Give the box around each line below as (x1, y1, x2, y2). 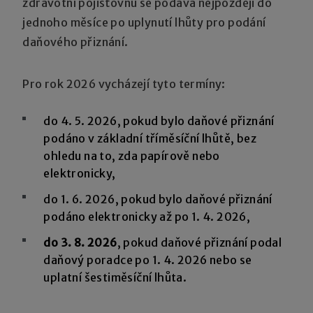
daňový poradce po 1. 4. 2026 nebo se (43, 252, 252, 267)
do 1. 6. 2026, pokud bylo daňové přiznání (43, 191, 272, 206)
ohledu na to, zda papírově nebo (43, 148, 220, 163)
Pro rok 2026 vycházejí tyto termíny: (22, 76, 226, 91)
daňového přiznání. (22, 34, 129, 49)
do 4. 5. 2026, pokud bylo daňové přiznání (43, 113, 275, 128)
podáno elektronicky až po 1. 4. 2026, (43, 209, 251, 224)
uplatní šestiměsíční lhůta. (43, 270, 187, 284)
